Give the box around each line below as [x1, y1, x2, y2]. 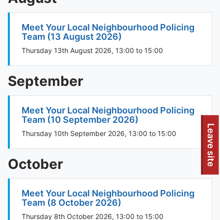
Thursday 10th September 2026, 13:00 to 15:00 [22, 129, 176, 137]
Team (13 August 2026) [22, 31, 122, 42]
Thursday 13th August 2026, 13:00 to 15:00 [22, 46, 163, 55]
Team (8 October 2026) [22, 197, 121, 208]
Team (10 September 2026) [22, 114, 138, 125]
